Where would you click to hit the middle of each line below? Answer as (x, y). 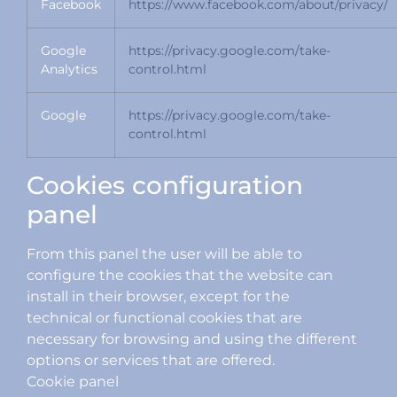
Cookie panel (73, 382)
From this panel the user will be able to (164, 254)
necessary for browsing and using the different (192, 339)
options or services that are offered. (151, 361)
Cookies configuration (165, 186)
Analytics (69, 70)
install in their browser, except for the (158, 297)
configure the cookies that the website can (180, 276)
